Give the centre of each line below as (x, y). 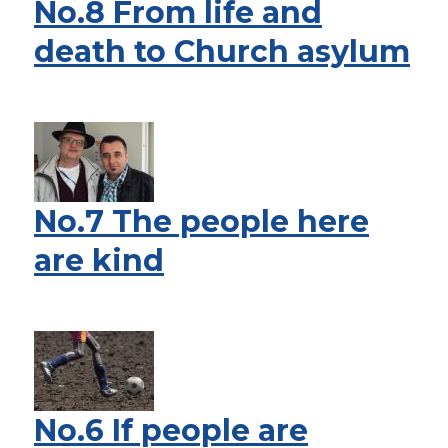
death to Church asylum (222, 51)
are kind (99, 260)
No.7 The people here (201, 221)
